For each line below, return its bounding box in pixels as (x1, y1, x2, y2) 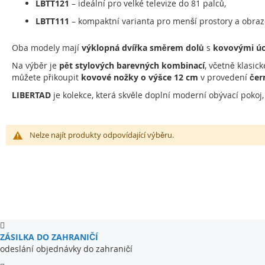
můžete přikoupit (12, 72, 81, 83)
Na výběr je (12, 60, 59, 71)
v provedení (198, 72, 250, 83)
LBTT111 (35, 15, 69, 27)
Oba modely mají (12, 42, 82, 53)
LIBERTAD (12, 89, 51, 101)
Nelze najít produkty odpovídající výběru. (30, 130, 174, 140)
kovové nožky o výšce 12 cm (81, 72, 198, 83)
